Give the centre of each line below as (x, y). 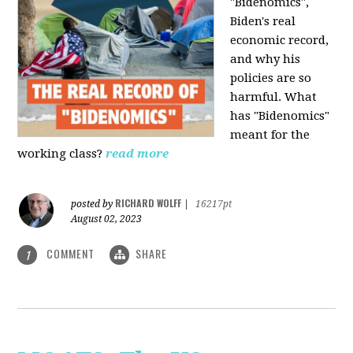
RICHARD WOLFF (149, 203)
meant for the (270, 134)
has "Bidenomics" (280, 115)
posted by (93, 204)
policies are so (271, 78)
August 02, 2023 (107, 219)
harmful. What (274, 97)
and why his (266, 59)
